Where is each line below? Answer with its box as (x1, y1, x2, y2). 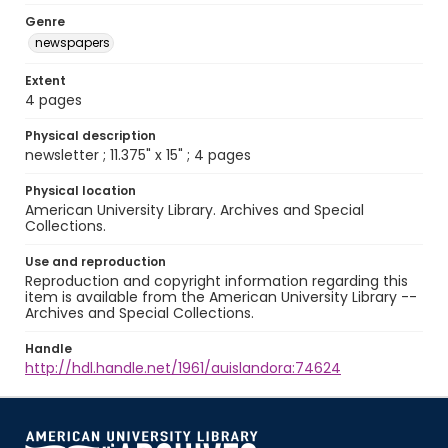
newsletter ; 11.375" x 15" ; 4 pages (25, 145, 251, 165)
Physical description (25, 127, 156, 144)
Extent (25, 72, 66, 89)
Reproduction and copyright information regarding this (25, 271, 408, 291)
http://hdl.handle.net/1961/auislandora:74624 (25, 358, 341, 378)
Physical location (25, 182, 136, 199)
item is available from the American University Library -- (25, 287, 417, 307)
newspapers (35, 34, 110, 51)
